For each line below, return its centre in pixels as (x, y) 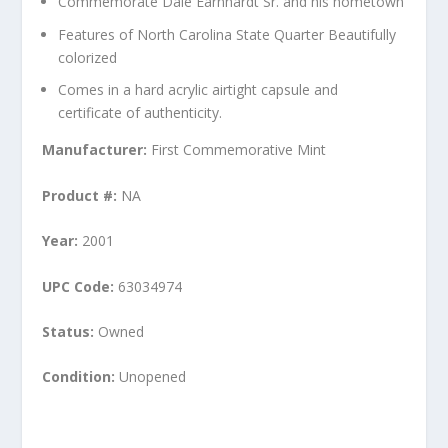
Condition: (81, 377)
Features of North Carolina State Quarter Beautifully (227, 34)
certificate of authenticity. (140, 113)
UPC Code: (80, 286)
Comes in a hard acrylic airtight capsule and (198, 90)
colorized (88, 57)
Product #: (82, 195)
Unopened (153, 377)
